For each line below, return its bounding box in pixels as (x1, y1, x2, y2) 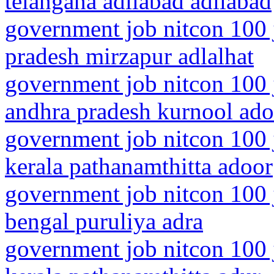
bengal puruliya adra (5, 208, 203, 234)
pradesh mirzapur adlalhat (5, 43, 254, 69)
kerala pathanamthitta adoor (5, 153, 273, 179)
